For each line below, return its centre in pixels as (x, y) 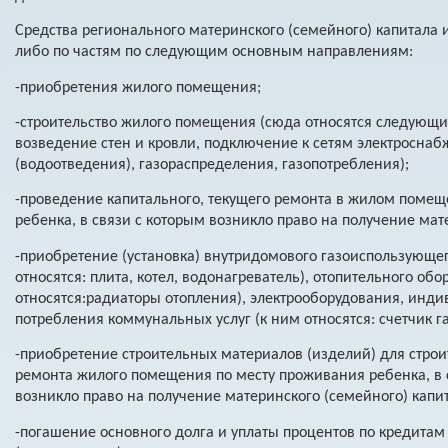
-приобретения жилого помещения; (137, 87)
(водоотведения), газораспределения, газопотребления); (211, 164)
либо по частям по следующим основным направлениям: (213, 52)
